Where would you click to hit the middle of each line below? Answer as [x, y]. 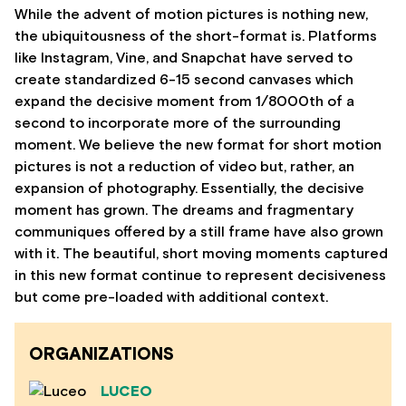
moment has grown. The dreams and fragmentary [184, 210]
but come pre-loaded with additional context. [171, 297]
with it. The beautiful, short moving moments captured [201, 253]
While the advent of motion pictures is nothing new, [191, 14]
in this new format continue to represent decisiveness [200, 275]
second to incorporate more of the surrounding [178, 123]
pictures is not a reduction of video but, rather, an [184, 166]
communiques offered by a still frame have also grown [199, 232]
